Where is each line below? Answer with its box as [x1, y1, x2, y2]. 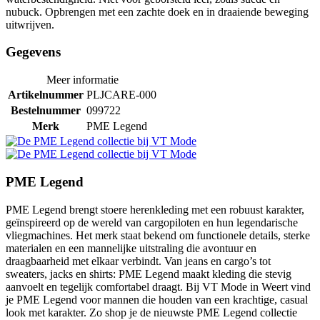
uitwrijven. [6, 18, 54, 31]
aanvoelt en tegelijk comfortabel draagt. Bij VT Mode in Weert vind [6, 280, 311, 293]
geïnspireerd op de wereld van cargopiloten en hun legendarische [6, 216, 298, 229]
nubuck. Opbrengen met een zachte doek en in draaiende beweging [6, 5, 309, 18]
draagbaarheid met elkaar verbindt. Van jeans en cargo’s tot [6, 254, 271, 267]
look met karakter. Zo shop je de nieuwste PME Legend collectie [6, 306, 297, 319]
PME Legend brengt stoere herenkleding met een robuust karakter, [6, 203, 304, 216]
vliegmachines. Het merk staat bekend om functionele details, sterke [6, 229, 310, 241]
